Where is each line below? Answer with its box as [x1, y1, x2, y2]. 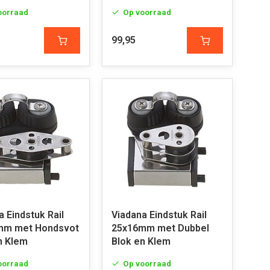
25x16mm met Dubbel [111, 222, 209, 234]
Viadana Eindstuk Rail [111, 209, 207, 221]
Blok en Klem [111, 236, 171, 247]
